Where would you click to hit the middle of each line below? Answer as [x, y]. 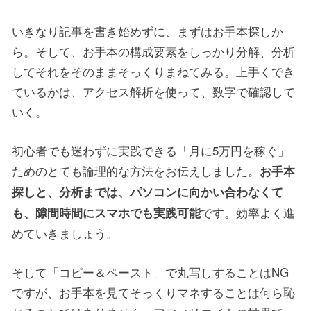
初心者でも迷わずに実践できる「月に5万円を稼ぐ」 [151, 150]
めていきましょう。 [65, 233]
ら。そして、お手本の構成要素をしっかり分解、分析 [153, 51]
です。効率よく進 [248, 212]
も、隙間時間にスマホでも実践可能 [106, 212]
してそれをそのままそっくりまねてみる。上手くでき [153, 71]
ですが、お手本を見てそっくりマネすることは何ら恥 [153, 292]
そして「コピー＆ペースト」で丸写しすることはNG [150, 271]
